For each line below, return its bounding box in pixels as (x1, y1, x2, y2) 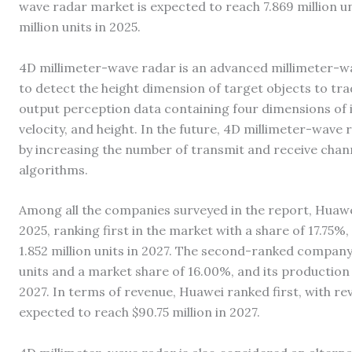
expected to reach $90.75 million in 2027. (19, 304, 260, 321)
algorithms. (19, 161, 88, 178)
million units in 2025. (19, 19, 141, 35)
